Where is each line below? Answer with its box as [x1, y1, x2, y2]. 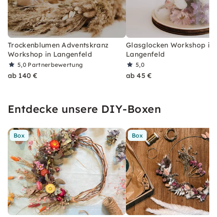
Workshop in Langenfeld [8, 49, 93, 59]
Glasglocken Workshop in [126, 40, 214, 49]
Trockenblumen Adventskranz [8, 40, 109, 49]
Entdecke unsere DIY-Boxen [8, 102, 161, 116]
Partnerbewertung [28, 61, 83, 68]
